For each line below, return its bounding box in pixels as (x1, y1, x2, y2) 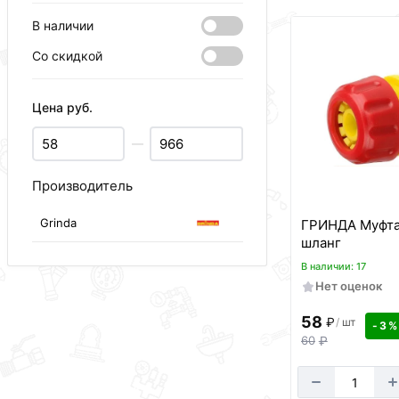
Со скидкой (31, 47, 102, 63)
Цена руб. (31, 99, 93, 115)
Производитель (31, 176, 133, 194)
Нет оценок (314, 279, 382, 294)
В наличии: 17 (300, 260, 366, 273)
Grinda (40, 216, 77, 231)
